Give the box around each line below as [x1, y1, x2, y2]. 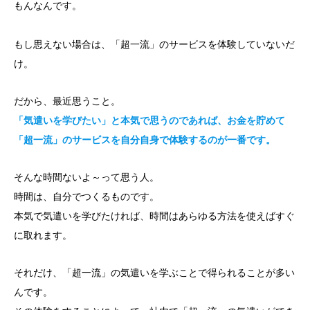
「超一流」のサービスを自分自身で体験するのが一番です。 [14, 134, 275, 145]
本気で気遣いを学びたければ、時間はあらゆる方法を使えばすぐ [14, 210, 295, 221]
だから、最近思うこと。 [14, 95, 120, 107]
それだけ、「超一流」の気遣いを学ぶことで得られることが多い [14, 266, 295, 278]
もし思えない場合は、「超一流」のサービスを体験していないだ [14, 38, 295, 50]
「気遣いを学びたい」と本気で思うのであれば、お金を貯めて [14, 114, 285, 126]
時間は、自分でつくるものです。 [14, 190, 159, 202]
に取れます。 [14, 229, 72, 241]
